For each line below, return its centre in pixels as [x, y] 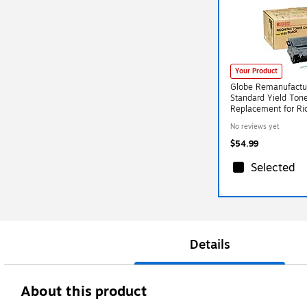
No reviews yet [255, 126]
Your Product [257, 71]
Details [210, 244]
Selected [273, 168]
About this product [84, 291]
